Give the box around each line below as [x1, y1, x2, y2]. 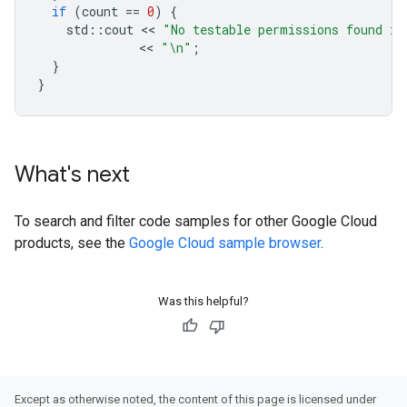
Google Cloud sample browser [129, 234, 321, 252]
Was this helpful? [158, 294, 249, 308]
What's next [15, 161, 130, 188]
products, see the [15, 234, 129, 252]
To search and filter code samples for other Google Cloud [15, 213, 377, 230]
